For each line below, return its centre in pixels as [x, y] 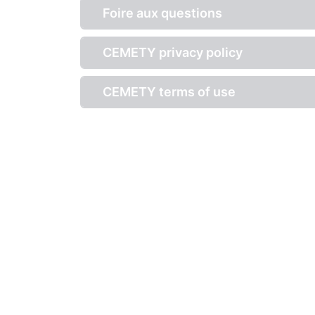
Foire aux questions [162, 13]
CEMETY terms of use [169, 92]
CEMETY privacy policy [173, 52]
